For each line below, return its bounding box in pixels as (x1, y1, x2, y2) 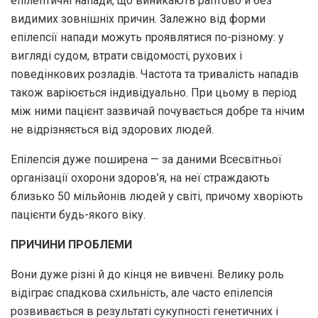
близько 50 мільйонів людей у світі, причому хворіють (11, 189, 303, 203)
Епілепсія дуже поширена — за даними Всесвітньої (11, 152, 282, 166)
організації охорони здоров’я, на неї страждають (11, 170, 270, 185)
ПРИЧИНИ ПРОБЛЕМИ (11, 237, 132, 251)
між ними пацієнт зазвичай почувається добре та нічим (11, 104, 305, 118)
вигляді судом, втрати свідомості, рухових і (11, 48, 242, 62)
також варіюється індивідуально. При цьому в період (11, 85, 297, 99)
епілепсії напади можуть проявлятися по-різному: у (11, 30, 284, 44)
